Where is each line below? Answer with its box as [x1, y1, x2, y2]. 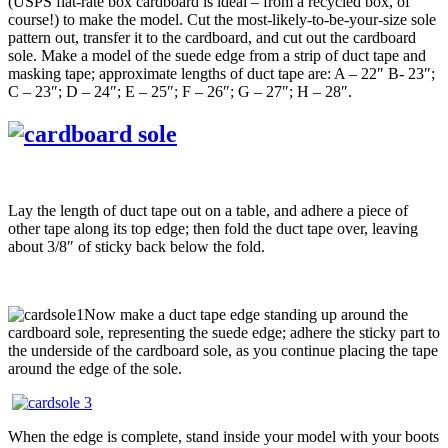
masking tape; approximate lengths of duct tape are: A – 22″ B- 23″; [8, 65, 435, 83]
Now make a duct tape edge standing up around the [84, 306, 408, 324]
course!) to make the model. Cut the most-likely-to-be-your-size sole [8, 11, 436, 29]
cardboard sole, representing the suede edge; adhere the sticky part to [8, 324, 440, 342]
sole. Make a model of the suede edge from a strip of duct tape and [8, 47, 426, 65]
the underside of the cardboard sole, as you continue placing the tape [8, 342, 438, 360]
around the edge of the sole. [8, 360, 182, 378]
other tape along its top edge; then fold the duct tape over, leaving [8, 220, 418, 238]
